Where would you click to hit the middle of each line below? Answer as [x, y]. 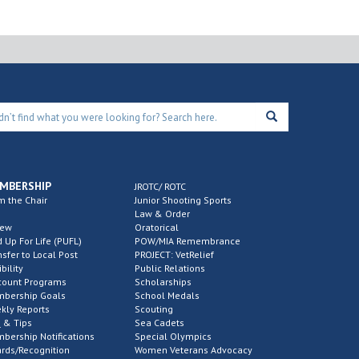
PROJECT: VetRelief [174, 254]
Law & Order [162, 214]
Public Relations [169, 268]
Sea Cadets [159, 323]
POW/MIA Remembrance [187, 241]
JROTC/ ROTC [160, 186]
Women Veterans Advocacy [193, 350]
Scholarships [163, 282]
